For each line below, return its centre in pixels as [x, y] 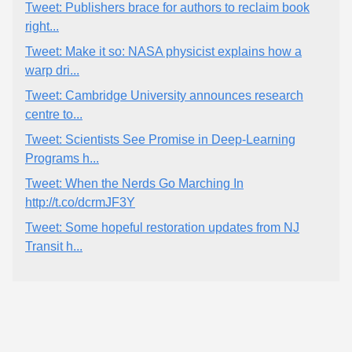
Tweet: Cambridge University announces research [164, 95]
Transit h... [54, 246]
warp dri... [52, 70]
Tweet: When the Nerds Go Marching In [134, 183]
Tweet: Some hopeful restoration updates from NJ [162, 227]
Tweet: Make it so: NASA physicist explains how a [163, 51]
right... [42, 26]
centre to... [54, 114]
